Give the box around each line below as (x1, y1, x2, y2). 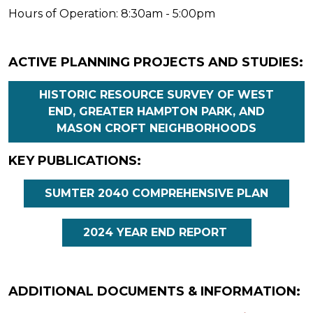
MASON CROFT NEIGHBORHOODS (57, 121, 256, 135)
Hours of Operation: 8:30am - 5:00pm (8, 6, 215, 20)
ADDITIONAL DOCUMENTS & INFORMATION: (8, 283, 300, 299)
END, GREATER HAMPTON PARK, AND (48, 104, 265, 118)
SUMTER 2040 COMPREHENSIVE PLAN (45, 186, 268, 200)
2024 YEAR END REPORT (82, 225, 227, 239)
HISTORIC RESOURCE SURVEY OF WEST (39, 87, 274, 101)
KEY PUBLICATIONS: (8, 152, 145, 168)
